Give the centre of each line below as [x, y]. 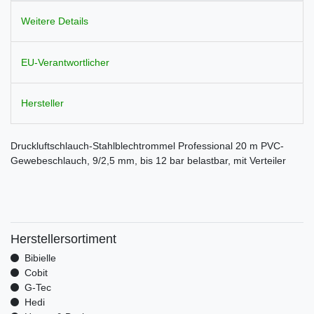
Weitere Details [55, 21]
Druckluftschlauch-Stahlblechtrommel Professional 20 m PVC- [147, 146]
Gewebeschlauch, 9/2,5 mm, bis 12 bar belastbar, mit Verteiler [148, 161]
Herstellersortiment [63, 239]
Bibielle [40, 258]
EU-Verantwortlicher [65, 62]
